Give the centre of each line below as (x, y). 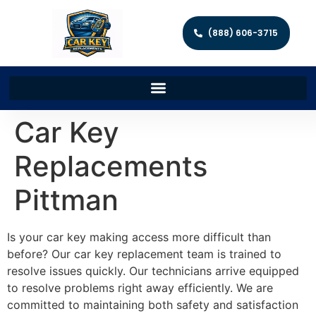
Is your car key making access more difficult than (139, 237)
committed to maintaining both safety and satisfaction (153, 304)
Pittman (66, 200)
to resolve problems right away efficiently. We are (140, 287)
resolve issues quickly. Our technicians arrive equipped (153, 271)
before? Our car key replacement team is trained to (144, 254)
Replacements (111, 166)
